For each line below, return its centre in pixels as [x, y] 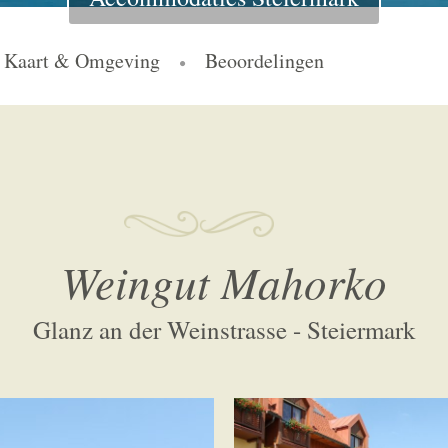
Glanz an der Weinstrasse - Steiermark [224, 329]
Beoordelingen [264, 60]
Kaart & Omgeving [82, 60]
